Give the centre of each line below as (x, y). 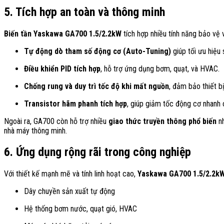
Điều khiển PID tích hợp (62, 68)
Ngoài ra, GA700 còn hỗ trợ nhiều (56, 121)
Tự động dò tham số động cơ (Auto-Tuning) (97, 51)
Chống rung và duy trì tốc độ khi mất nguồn (96, 86)
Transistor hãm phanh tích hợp (75, 103)
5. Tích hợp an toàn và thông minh (84, 12)
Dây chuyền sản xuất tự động (69, 191)
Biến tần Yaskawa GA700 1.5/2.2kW (63, 33)
